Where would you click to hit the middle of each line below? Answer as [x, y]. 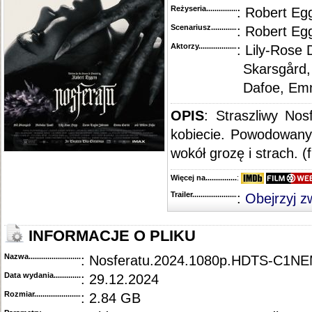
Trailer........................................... [226, 195]
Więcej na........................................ [230, 178]
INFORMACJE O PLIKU [110, 236]
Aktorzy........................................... [229, 46]
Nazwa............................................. [63, 256]
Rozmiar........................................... [64, 294]
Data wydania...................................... [69, 275]
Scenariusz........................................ [233, 27]
